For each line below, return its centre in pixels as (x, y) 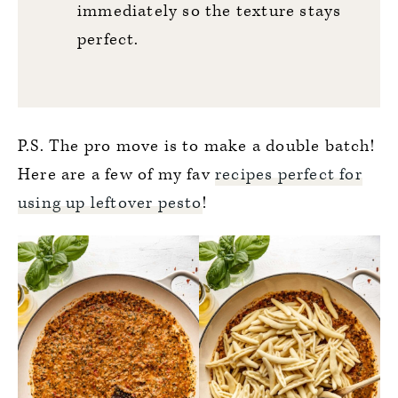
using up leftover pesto (110, 203)
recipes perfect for (289, 174)
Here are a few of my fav (116, 174)
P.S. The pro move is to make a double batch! (196, 146)
